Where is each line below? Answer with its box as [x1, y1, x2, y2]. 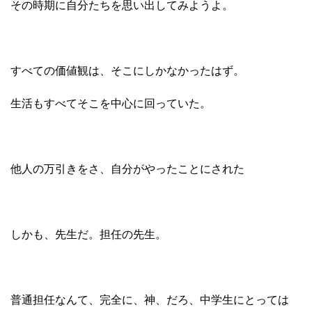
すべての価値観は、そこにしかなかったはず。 [10, 64, 244, 77]
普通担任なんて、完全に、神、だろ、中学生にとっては [10, 293, 289, 306]
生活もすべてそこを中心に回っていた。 [10, 97, 211, 109]
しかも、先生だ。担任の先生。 [10, 228, 166, 240]
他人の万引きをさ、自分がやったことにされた [10, 162, 244, 175]
